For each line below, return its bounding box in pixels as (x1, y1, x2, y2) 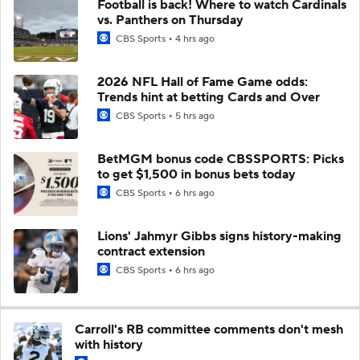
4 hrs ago (175, 32, 215, 45)
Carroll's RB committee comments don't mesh (75, 321, 343, 337)
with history (75, 336, 143, 353)
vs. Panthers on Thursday (97, 11, 243, 28)
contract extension (97, 243, 205, 260)
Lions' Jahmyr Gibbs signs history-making (97, 227, 342, 244)
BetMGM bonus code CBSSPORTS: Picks (97, 150, 344, 167)
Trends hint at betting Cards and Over (97, 88, 320, 105)
